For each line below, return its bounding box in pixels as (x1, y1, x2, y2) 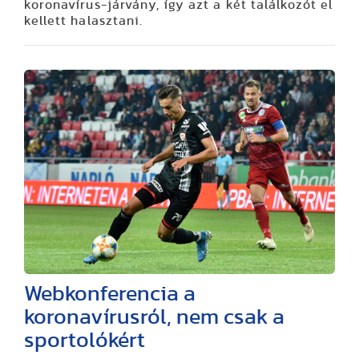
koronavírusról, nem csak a (24, 305, 284, 328)
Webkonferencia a (24, 282, 196, 305)
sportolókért (24, 329, 145, 351)
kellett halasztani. (24, 14, 143, 28)
